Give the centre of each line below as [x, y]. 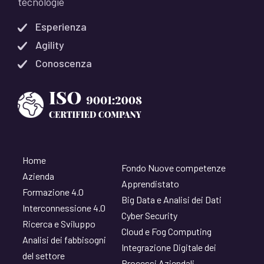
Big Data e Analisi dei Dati [171, 199]
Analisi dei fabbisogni [64, 240]
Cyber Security [149, 215]
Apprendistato [150, 184]
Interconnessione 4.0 [64, 208]
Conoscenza [64, 63]
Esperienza [61, 27]
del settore [44, 255]
